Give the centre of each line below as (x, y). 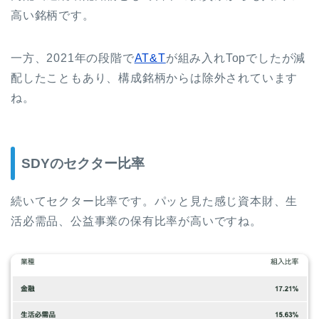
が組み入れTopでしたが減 (236, 58)
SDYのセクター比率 (83, 164)
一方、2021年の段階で (73, 58)
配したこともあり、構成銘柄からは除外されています (155, 78)
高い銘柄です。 (53, 15)
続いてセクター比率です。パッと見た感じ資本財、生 (155, 202)
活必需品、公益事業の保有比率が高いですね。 (136, 221)
